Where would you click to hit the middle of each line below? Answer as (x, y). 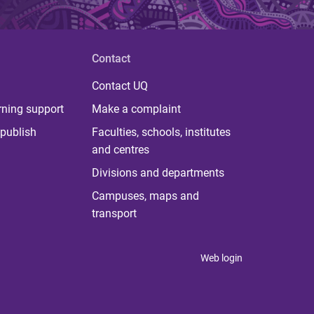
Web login (221, 258)
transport (114, 213)
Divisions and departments (158, 173)
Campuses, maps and (145, 196)
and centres (120, 150)
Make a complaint (136, 109)
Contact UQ (120, 86)
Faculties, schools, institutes (161, 132)
